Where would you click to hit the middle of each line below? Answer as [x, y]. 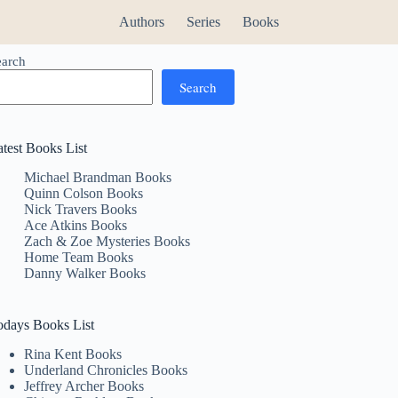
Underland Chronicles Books [106, 370]
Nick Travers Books [81, 209]
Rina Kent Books [73, 354]
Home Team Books [79, 257]
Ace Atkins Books [76, 225]
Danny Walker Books [85, 273]
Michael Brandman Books [98, 177]
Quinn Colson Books [84, 193]
